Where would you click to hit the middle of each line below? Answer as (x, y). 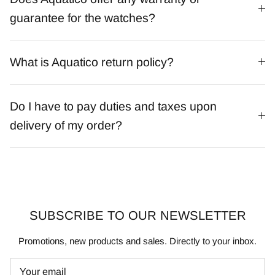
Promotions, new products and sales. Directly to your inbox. (137, 241)
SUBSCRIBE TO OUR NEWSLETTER (137, 215)
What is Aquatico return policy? (92, 62)
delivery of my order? (66, 125)
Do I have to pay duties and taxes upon (113, 106)
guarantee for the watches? (83, 17)
